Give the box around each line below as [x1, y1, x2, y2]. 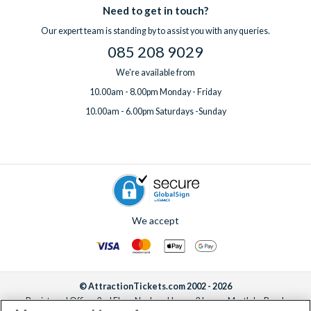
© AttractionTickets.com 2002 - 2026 [79, 281, 232, 292]
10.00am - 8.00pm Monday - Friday [90, 86, 221, 97]
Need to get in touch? [103, 3, 208, 17]
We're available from [116, 67, 195, 78]
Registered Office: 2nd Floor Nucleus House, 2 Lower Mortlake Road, [25, 295, 286, 306]
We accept [132, 214, 179, 226]
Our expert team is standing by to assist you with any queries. [41, 25, 270, 36]
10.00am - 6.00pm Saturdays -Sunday [85, 106, 226, 117]
